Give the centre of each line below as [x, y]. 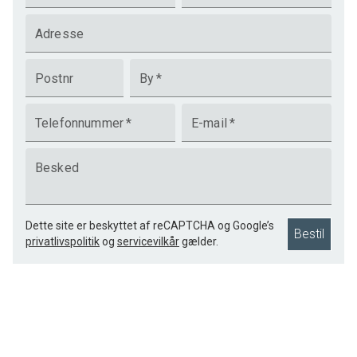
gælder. [200, 241]
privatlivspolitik [63, 241]
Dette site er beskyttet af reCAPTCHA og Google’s [150, 226]
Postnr [54, 78]
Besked [57, 168]
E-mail [209, 123]
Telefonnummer [79, 123]
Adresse [60, 34]
